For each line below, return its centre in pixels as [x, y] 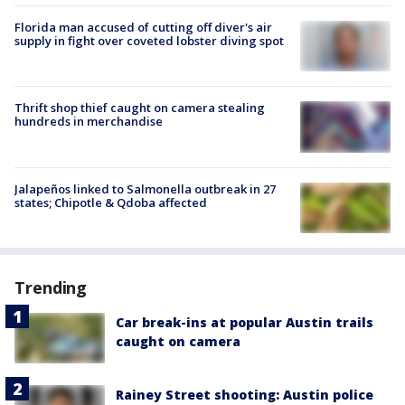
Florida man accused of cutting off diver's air [143, 27]
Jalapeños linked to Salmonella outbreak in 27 [145, 188]
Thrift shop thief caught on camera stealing [140, 108]
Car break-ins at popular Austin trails [245, 322]
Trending [51, 287]
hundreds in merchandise [89, 122]
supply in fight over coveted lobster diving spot [149, 40]
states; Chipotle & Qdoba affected [111, 202]
